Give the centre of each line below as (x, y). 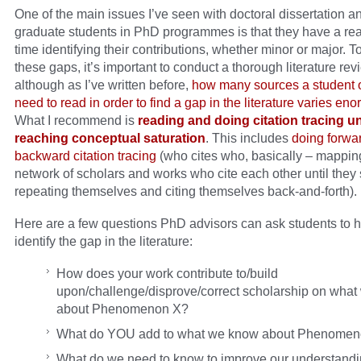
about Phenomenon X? (122, 309)
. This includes (249, 138)
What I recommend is (76, 120)
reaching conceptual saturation (110, 138)
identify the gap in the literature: (104, 241)
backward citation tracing (85, 156)
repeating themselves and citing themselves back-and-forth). (186, 191)
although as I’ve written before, (103, 85)
